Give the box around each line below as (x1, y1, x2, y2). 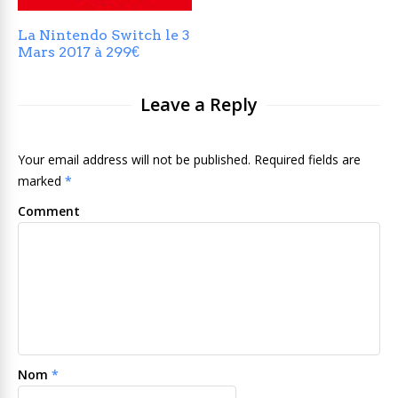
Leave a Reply (140, 92, 258, 116)
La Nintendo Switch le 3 (18, 26, 190, 44)
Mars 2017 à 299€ (18, 43, 139, 60)
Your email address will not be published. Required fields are (18, 150, 361, 168)
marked (18, 171, 65, 189)
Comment (18, 202, 80, 219)
